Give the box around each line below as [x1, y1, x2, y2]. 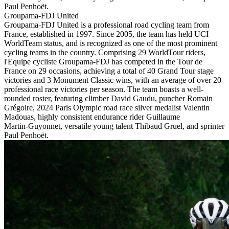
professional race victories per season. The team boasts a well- [4, 85, 203, 94]
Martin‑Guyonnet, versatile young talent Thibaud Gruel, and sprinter [4, 122, 224, 131]
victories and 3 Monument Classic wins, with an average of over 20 [4, 76, 221, 85]
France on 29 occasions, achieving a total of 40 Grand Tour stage [4, 66, 214, 76]
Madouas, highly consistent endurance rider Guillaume [4, 112, 180, 122]
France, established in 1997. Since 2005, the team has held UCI [4, 30, 209, 39]
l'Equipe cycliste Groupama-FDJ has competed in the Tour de [4, 57, 202, 66]
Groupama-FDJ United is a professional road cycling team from [4, 20, 209, 30]
